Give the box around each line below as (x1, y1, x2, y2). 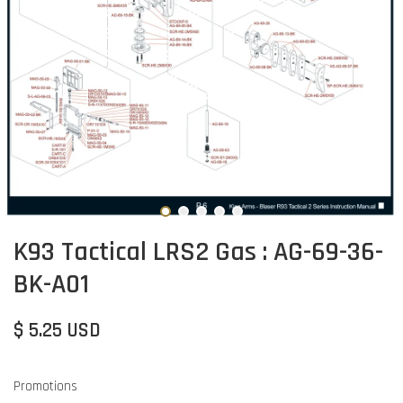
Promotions (13, 377, 77, 395)
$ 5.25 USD (13, 317, 101, 344)
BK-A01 (13, 266, 89, 301)
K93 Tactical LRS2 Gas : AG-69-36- (13, 234, 383, 269)
